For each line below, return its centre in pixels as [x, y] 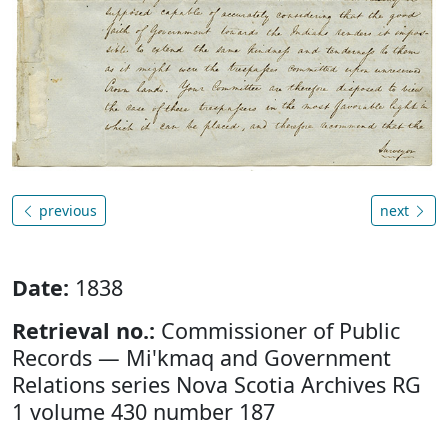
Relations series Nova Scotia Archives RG [216, 384]
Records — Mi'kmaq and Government [201, 357]
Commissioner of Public [277, 330]
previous [66, 210]
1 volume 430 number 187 [143, 411]
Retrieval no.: [83, 330]
